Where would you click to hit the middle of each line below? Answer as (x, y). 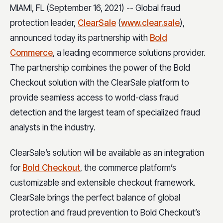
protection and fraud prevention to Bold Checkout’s (105, 212)
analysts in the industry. (53, 127)
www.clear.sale (150, 23)
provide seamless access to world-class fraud (94, 97)
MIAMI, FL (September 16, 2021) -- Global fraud (95, 8)
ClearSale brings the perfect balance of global (95, 197)
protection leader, (44, 23)
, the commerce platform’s (128, 167)
